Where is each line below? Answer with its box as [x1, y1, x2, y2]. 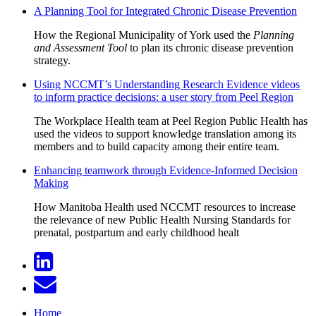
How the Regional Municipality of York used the [34, 28, 253, 41]
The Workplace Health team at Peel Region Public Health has [34, 114, 308, 127]
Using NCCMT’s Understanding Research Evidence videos [34, 78, 300, 90]
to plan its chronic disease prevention [130, 41, 293, 54]
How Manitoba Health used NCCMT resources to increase [34, 200, 296, 213]
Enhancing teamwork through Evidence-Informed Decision [34, 164, 298, 176]
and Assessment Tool [34, 41, 130, 54]
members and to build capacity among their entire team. [34, 140, 279, 152]
